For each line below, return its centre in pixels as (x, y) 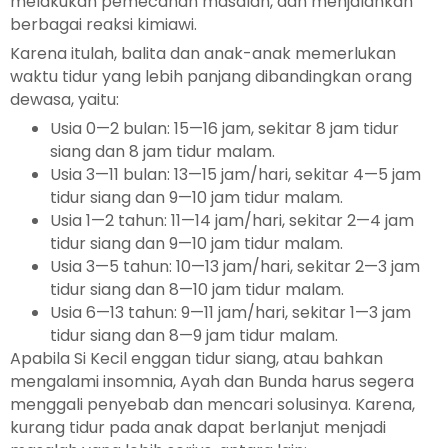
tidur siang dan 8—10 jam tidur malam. (197, 289)
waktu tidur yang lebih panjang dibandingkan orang (211, 76)
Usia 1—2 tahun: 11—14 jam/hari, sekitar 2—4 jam (232, 220)
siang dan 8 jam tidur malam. (162, 151)
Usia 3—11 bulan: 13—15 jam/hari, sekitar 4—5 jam (235, 174)
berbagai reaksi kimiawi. (103, 24)
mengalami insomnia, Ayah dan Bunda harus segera (212, 381)
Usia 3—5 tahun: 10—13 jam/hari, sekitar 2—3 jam (235, 266)
